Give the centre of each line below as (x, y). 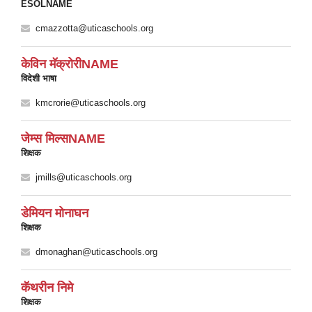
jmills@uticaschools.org (84, 177)
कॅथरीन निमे (47, 288)
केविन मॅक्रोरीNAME (70, 64)
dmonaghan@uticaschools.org (96, 252)
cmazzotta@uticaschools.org (94, 28)
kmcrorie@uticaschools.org (91, 103)
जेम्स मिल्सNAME (63, 139)
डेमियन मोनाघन (55, 213)
